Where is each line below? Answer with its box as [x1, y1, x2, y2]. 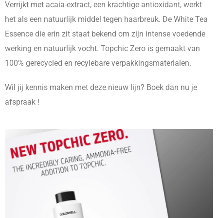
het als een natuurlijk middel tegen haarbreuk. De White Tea [5, 15, 208, 24]
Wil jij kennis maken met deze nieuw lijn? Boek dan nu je [5, 83, 197, 92]
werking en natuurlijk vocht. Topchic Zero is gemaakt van [5, 44, 200, 53]
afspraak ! [5, 97, 39, 107]
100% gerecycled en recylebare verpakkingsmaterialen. [5, 58, 191, 68]
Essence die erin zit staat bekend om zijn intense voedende [5, 29, 205, 38]
